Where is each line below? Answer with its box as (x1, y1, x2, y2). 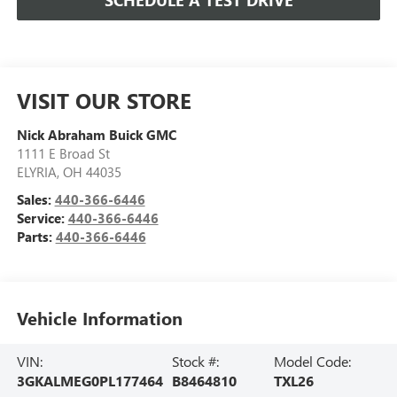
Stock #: (171, 352, 219, 371)
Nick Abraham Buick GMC (16, 126, 176, 144)
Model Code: (274, 352, 351, 371)
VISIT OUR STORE (16, 86, 191, 114)
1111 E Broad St (16, 144, 110, 162)
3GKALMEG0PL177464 (16, 371, 163, 391)
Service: (16, 209, 68, 227)
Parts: (16, 228, 56, 245)
